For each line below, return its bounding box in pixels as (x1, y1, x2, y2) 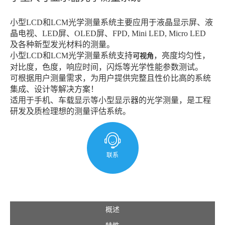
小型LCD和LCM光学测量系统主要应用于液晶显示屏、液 (10, 18, 213, 27)
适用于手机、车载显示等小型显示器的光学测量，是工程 (10, 96, 211, 104)
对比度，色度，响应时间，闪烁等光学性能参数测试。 (10, 63, 203, 71)
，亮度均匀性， (154, 51, 210, 60)
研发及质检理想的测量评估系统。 (10, 107, 131, 116)
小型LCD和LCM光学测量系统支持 (10, 51, 133, 60)
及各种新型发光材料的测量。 (10, 40, 115, 49)
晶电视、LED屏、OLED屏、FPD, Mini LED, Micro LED (10, 29, 206, 38)
